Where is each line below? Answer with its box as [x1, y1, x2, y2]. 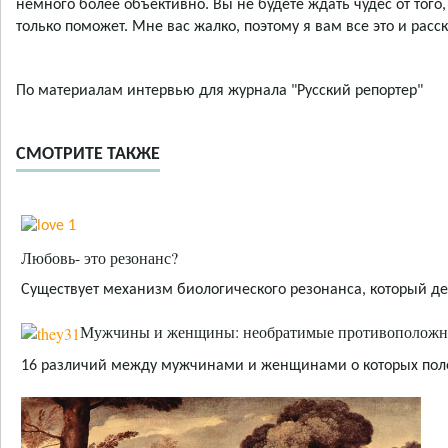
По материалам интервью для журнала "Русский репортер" [16, 83, 423, 100]
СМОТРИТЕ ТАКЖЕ [16, 145, 160, 165]
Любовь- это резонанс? [21, 246, 178, 268]
